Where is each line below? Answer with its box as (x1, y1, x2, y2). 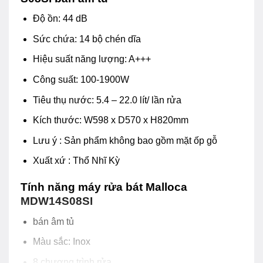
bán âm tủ (32, 216, 74, 227)
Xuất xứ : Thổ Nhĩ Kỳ (32, 156, 120, 166)
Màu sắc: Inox (32, 237, 90, 247)
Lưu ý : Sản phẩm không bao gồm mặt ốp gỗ (32, 135, 217, 146)
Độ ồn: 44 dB (32, 14, 87, 24)
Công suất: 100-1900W (32, 74, 129, 85)
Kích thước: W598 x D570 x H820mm (32, 115, 188, 126)
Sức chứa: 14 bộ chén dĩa (32, 33, 141, 44)
